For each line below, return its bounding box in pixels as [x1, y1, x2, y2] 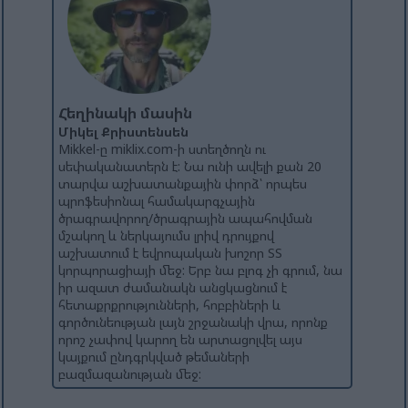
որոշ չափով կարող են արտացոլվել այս [58, 331, 302, 349]
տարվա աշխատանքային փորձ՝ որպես [58, 175, 307, 193]
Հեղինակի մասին [58, 103, 192, 124]
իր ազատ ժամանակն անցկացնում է [58, 279, 287, 297]
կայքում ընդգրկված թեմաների [58, 348, 250, 366]
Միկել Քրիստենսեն [58, 123, 189, 141]
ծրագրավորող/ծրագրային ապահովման [58, 209, 312, 228]
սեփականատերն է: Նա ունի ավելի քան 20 [58, 158, 321, 176]
